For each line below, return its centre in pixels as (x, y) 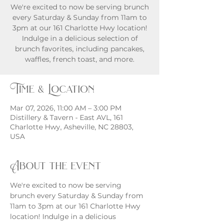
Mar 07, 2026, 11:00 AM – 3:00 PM (66, 108)
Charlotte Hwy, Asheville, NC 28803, (72, 127)
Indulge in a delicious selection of (80, 38)
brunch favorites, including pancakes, (80, 49)
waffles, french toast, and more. (80, 59)
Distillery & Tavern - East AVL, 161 (66, 117)
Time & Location (52, 89)
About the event (56, 166)
